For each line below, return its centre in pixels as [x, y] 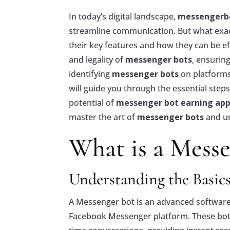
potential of [93, 103]
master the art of [103, 117]
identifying [91, 74]
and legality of [97, 60]
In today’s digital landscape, [123, 17]
